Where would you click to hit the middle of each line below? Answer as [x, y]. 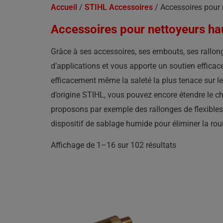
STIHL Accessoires [119, 7]
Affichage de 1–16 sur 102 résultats [113, 145]
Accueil [64, 7]
